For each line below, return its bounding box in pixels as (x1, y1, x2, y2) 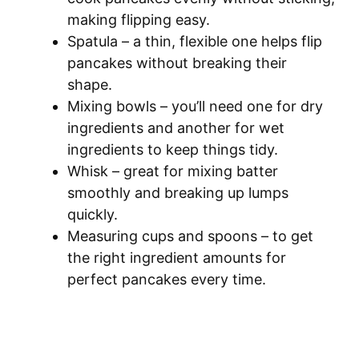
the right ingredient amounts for (67, 249, 286, 267)
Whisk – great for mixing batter (67, 163, 278, 180)
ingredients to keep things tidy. (67, 141, 278, 159)
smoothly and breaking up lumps (67, 184, 288, 202)
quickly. (67, 206, 118, 224)
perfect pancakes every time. (67, 271, 266, 288)
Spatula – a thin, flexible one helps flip (67, 33, 322, 50)
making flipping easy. (67, 11, 210, 29)
